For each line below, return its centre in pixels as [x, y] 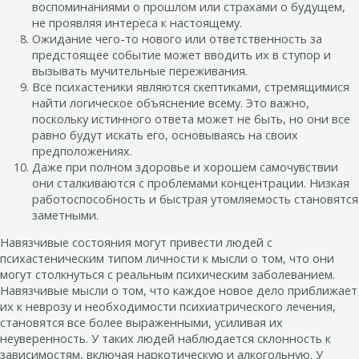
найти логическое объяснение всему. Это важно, [171, 102]
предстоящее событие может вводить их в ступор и [182, 54]
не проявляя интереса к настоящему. [137, 22]
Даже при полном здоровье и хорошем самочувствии [185, 166]
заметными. [65, 214]
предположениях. [82, 150]
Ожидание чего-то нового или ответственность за [177, 38]
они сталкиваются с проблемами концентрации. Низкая [191, 182]
